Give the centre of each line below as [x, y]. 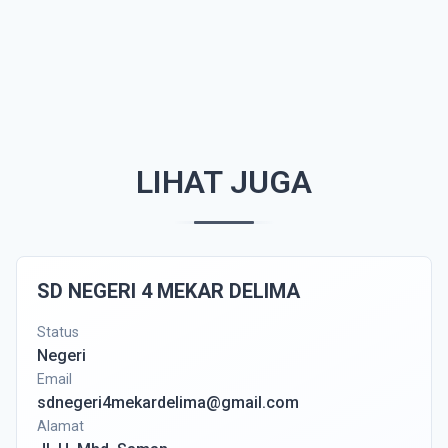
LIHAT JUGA [224, 182]
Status [58, 332]
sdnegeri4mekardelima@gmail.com [168, 402]
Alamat [60, 426]
